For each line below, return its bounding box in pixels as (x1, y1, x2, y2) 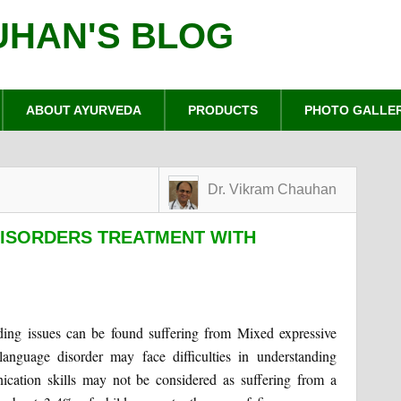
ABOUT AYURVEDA (26, 103, 142, 118)
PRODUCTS (188, 103, 259, 118)
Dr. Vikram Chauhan (207, 182, 337, 198)
